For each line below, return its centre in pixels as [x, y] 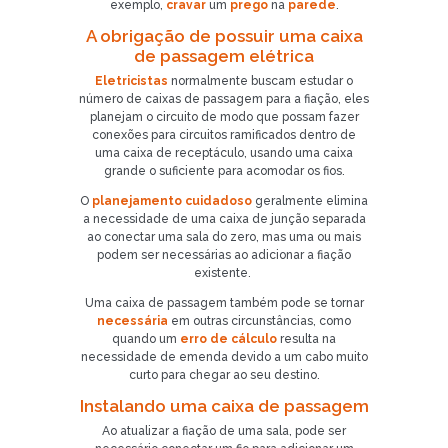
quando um [146, 339]
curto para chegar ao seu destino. [224, 375]
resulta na [306, 339]
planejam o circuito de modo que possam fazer [224, 117]
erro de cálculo [228, 339]
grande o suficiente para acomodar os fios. [224, 171]
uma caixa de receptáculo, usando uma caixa [224, 153]
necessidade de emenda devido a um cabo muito [224, 357]
